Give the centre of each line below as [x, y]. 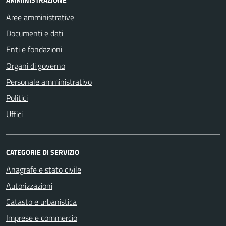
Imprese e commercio [42, 218]
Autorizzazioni [29, 185]
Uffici [14, 114]
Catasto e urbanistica [41, 202]
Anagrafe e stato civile [44, 169]
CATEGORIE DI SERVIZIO [43, 152]
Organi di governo [36, 65]
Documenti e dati [35, 33]
